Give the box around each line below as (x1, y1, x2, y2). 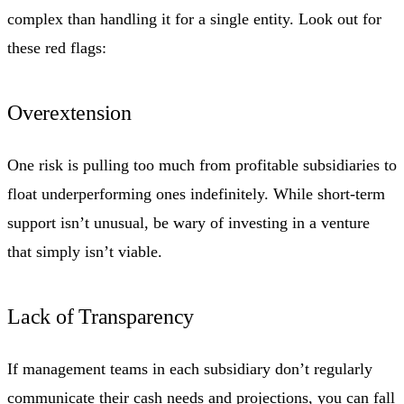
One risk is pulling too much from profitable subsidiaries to (7, 155, 397, 174)
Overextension (7, 100, 132, 124)
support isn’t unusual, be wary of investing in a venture (7, 213, 370, 232)
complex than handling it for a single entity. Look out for (7, 9, 381, 28)
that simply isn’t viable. (7, 242, 162, 261)
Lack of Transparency (7, 304, 195, 328)
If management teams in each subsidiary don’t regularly (7, 359, 372, 378)
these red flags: (7, 38, 106, 57)
